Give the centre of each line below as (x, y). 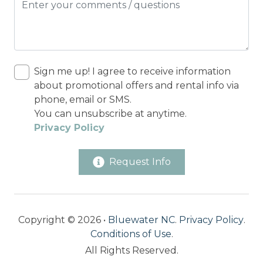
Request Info (140, 161)
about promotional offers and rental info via (136, 85)
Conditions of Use (131, 234)
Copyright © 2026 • (63, 220)
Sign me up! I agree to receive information (132, 71)
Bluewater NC (141, 220)
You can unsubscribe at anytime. (112, 113)
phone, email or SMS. (83, 99)
